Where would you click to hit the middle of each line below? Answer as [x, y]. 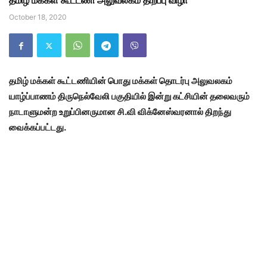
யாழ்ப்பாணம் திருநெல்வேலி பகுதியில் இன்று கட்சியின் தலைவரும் [129, 97]
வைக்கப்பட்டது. [38, 128]
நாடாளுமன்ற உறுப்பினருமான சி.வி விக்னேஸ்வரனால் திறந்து [120, 112]
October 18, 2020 [38, 17]
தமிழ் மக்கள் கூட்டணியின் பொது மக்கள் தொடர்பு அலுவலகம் [121, 81]
